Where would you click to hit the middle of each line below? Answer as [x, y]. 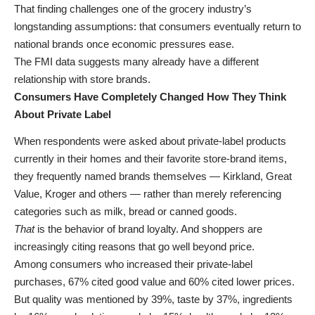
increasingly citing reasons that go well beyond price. [134, 247]
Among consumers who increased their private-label [133, 264]
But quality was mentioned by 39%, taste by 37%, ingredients [153, 300]
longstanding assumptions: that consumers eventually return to [157, 26]
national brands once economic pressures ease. [124, 44]
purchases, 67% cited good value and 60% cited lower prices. [154, 282]
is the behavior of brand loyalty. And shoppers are [148, 229]
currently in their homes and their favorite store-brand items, [150, 159]
